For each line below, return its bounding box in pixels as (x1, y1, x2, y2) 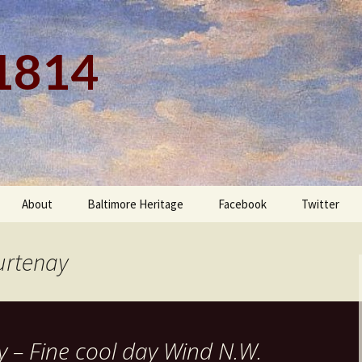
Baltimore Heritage (87, 196, 183, 212)
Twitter (301, 196, 339, 212)
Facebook (218, 196, 267, 212)
